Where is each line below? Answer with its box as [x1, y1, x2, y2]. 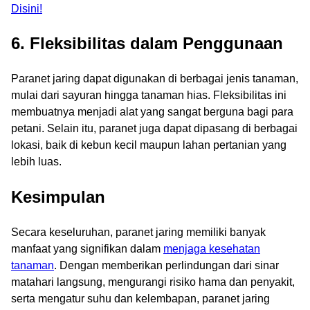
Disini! [11, 2, 42, 15]
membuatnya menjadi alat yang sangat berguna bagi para [11, 106, 293, 118]
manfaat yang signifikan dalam [11, 243, 163, 255]
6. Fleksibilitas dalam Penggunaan [11, 34, 283, 53]
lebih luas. [11, 156, 62, 168]
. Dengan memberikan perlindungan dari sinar [54, 259, 279, 272]
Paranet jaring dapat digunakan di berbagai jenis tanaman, [11, 73, 298, 85]
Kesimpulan [11, 188, 105, 207]
